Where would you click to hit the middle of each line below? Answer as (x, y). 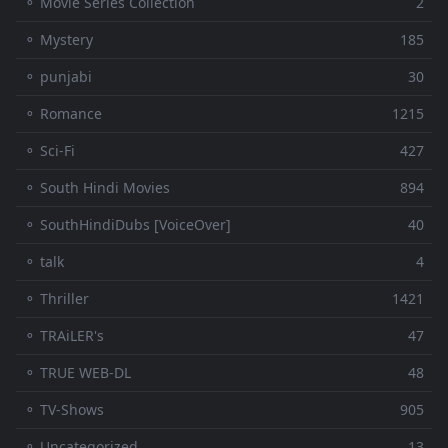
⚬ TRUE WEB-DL (77, 373)
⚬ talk (44, 262)
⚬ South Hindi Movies (97, 188)
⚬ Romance (63, 114)
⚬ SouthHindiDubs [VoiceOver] (127, 225)
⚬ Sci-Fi (49, 151)
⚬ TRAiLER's (64, 336)
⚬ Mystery (58, 40)
